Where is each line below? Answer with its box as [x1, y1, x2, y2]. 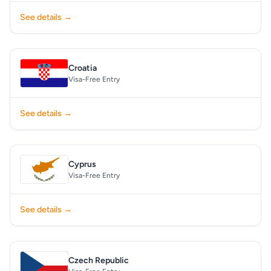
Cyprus [68, 159, 96, 169]
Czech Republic [68, 255, 129, 266]
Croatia [68, 63, 97, 73]
